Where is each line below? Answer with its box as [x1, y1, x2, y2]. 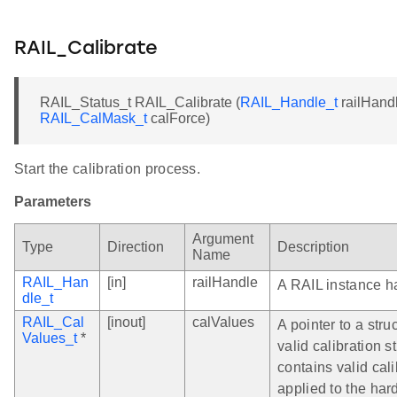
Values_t [22, 331, 77, 346]
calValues [192, 315, 254, 331]
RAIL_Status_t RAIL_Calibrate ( [40, 95, 240, 111]
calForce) [147, 111, 210, 127]
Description [277, 239, 349, 255]
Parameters [14, 194, 91, 210]
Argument [192, 231, 253, 247]
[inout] [107, 315, 145, 331]
